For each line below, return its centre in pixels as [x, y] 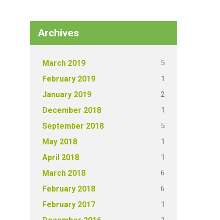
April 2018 [61, 157]
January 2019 [67, 95]
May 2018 [60, 142]
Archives [58, 33]
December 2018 [72, 110]
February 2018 [69, 189]
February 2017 [69, 205]
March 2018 [64, 173]
